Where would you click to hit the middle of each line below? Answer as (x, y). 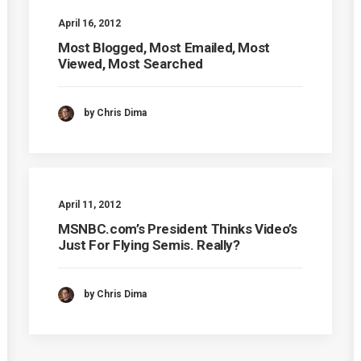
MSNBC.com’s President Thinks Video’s (178, 229)
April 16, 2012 (89, 23)
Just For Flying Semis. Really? (149, 245)
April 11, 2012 (89, 205)
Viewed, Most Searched (131, 63)
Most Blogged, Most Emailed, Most (164, 47)
